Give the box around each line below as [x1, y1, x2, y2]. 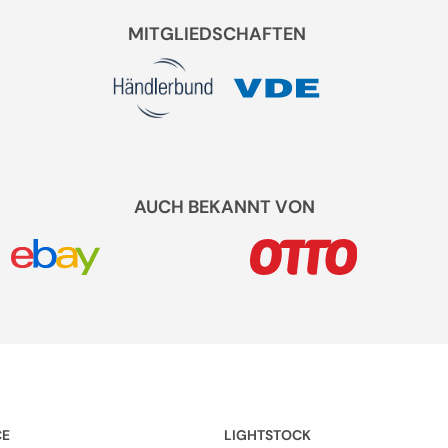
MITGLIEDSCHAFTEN [127, 21, 306, 46]
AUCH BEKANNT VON [133, 194, 315, 219]
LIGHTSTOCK [224, 425, 311, 444]
